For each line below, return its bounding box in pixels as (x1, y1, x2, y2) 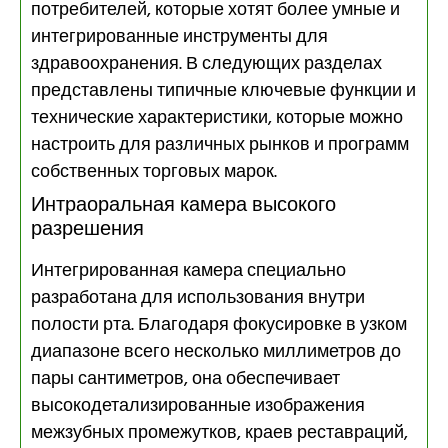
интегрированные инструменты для (31, 22, 328, 52)
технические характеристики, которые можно (31, 103, 403, 133)
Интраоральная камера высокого (31, 189, 336, 222)
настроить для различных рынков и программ (31, 130, 409, 160)
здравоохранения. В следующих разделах (31, 49, 382, 79)
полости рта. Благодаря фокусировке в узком (31, 310, 407, 340)
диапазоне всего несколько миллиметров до (31, 337, 401, 367)
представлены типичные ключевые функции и (31, 76, 416, 106)
